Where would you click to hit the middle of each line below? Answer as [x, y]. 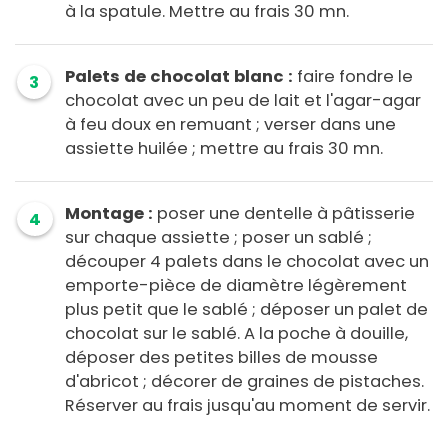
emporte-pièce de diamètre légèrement [236, 286]
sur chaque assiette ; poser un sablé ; [218, 238]
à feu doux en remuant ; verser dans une [230, 125]
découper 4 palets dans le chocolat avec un [247, 262]
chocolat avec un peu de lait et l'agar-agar [243, 101]
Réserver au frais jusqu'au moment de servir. [247, 406]
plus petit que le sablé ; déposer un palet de [246, 310]
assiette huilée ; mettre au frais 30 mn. [224, 149]
